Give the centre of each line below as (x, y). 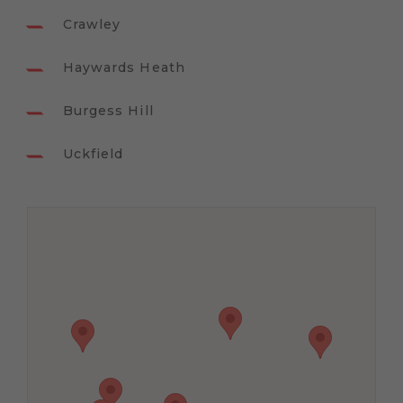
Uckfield (94, 154)
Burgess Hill (108, 111)
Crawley (92, 25)
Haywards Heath (124, 68)
